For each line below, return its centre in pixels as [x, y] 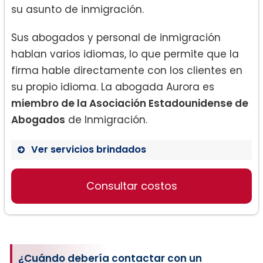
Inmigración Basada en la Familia [138, 186]
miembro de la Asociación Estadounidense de [130, 104]
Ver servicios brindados [89, 150]
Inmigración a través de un [119, 218]
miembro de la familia [106, 235]
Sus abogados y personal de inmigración [116, 38]
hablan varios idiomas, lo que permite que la [125, 54]
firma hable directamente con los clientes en [127, 71]
